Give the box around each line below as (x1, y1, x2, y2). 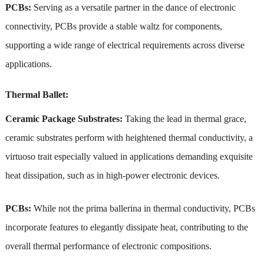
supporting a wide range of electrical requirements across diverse (5, 39, 245, 50)
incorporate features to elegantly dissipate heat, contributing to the (5, 222, 248, 232)
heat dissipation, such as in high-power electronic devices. (5, 170, 220, 180)
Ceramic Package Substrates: (5, 113, 123, 124)
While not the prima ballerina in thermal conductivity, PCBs (33, 203, 255, 213)
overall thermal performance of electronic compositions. (5, 240, 212, 251)
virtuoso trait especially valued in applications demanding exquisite (5, 151, 253, 161)
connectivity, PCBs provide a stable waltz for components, (5, 21, 222, 31)
